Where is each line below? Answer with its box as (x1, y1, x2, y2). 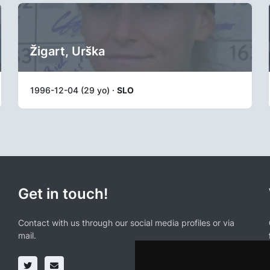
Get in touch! (18, 184, 108, 202)
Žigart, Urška (30, 43, 105, 58)
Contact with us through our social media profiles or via (18, 217, 234, 228)
